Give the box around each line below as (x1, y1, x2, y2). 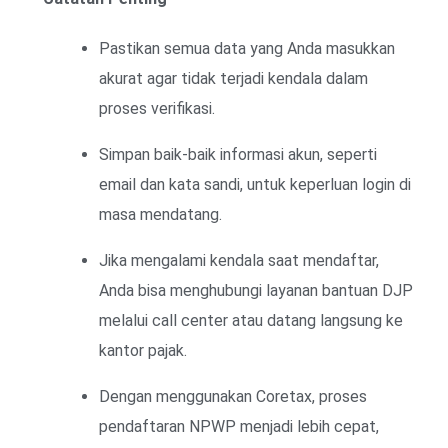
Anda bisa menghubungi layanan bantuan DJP (99, 280, 413, 300)
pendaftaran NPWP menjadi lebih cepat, (99, 416, 379, 436)
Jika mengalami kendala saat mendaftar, (99, 250, 379, 270)
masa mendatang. (99, 204, 222, 224)
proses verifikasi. (99, 98, 215, 118)
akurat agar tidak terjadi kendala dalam (99, 68, 368, 88)
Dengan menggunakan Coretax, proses (99, 386, 367, 406)
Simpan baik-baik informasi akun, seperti (99, 144, 377, 164)
